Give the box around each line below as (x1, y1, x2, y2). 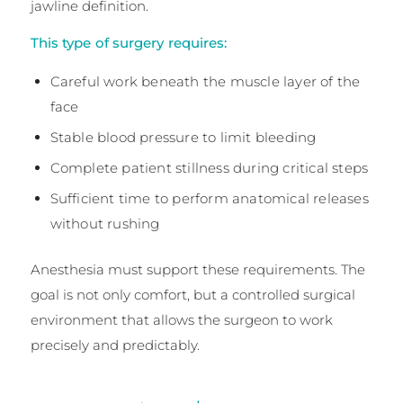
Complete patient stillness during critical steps (49, 159, 369, 177)
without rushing (49, 215, 160, 233)
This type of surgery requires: (30, 33, 228, 51)
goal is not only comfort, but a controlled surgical (30, 286, 355, 304)
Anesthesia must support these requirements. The (30, 261, 365, 279)
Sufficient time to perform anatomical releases (49, 190, 369, 208)
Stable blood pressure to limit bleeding (49, 129, 317, 147)
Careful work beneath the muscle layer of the (49, 73, 361, 91)
